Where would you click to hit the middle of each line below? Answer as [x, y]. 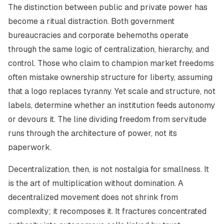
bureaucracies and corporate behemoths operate [98, 35]
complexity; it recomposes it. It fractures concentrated [107, 211]
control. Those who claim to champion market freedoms [111, 63]
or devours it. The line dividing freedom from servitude [107, 119]
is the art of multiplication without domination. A [96, 183]
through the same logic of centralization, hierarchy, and [108, 49]
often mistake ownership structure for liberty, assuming [110, 77]
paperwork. [30, 147]
